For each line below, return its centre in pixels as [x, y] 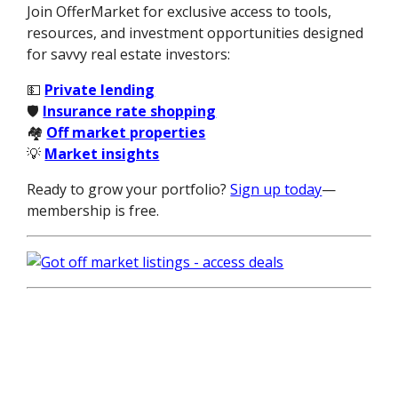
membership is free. [93, 211]
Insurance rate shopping [130, 111]
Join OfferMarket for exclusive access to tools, [179, 12]
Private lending [100, 90]
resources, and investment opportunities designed [195, 33]
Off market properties [126, 133]
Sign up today [276, 190]
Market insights [102, 154]
